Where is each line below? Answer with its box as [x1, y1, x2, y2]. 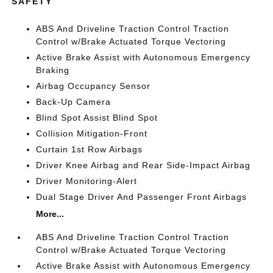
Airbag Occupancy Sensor [36, 80, 151, 91]
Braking [36, 65, 70, 75]
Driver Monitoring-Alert [36, 175, 138, 186]
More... [36, 208, 65, 219]
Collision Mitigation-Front [36, 128, 148, 138]
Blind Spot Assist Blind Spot [36, 112, 158, 122]
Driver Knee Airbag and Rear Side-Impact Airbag [36, 160, 251, 170]
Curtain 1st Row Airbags [36, 144, 143, 154]
